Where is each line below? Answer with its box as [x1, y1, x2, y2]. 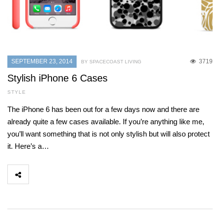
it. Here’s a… [7, 142, 49, 151]
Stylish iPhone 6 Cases [7, 73, 108, 84]
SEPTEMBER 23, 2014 [11, 58, 73, 65]
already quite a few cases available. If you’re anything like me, [7, 117, 204, 126]
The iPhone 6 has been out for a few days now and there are [7, 105, 199, 114]
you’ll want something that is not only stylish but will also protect [7, 130, 210, 138]
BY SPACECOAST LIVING [81, 59, 141, 65]
